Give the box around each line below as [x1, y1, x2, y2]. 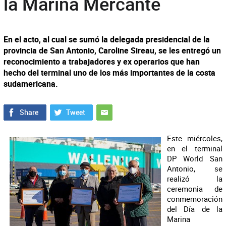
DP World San [166, 153, 223, 163]
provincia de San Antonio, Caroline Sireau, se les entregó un [3, 45, 221, 56]
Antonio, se [166, 163, 223, 174]
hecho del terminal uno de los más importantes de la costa [3, 67, 215, 78]
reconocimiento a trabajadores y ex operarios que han [3, 56, 200, 67]
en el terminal [166, 143, 223, 153]
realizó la [166, 174, 223, 184]
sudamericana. [3, 78, 58, 89]
